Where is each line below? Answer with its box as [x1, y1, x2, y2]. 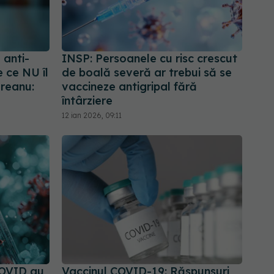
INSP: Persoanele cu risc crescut [62, 51, 237, 65]
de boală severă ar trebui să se [62, 65, 232, 80]
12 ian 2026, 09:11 [62, 110, 122, 120]
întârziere [62, 93, 113, 108]
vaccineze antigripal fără [62, 79, 197, 94]
